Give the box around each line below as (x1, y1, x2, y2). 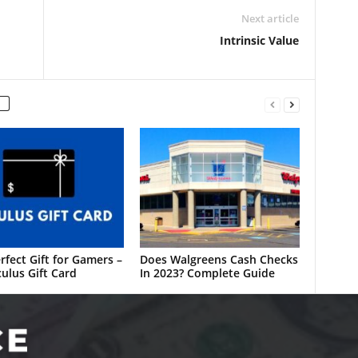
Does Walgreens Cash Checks (139, 252, 298, 267)
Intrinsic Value (219, 33, 299, 48)
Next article (241, 11, 299, 26)
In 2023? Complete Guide (139, 265, 275, 280)
